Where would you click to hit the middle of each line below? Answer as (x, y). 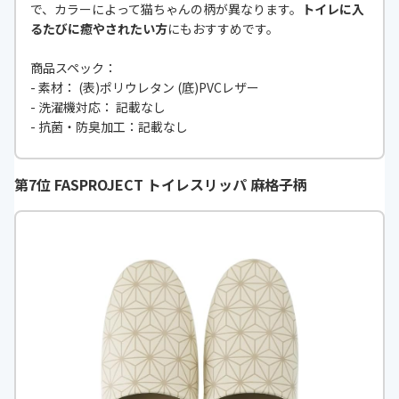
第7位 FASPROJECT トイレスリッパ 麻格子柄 (161, 185)
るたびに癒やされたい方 (99, 29)
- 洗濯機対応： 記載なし (98, 107)
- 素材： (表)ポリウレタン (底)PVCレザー (145, 88)
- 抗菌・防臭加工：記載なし (109, 127)
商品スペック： (73, 68)
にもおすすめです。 (223, 29)
